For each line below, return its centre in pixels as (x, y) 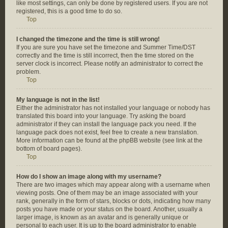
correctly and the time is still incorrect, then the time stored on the (105, 55)
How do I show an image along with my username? (89, 177)
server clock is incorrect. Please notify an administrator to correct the (110, 64)
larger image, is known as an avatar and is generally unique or (102, 217)
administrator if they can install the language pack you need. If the (106, 124)
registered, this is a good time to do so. (69, 11)
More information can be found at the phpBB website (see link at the (109, 140)
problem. (28, 72)
